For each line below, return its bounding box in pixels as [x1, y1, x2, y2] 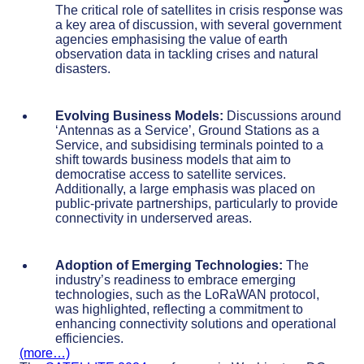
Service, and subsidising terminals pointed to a [55, 138, 323, 153]
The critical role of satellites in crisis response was [55, 3, 343, 18]
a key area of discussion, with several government [55, 18, 341, 32]
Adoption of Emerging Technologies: [55, 258, 283, 273]
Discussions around [223, 109, 341, 123]
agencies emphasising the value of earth [55, 32, 288, 47]
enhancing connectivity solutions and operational [55, 317, 336, 331]
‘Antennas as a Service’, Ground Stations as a [55, 123, 319, 138]
